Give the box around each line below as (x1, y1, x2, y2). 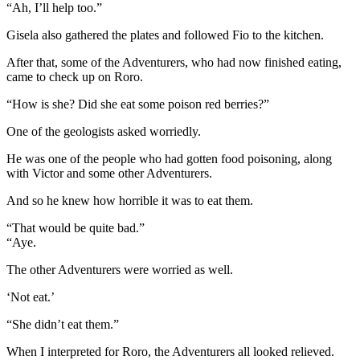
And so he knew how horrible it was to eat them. (6, 193, 253, 207)
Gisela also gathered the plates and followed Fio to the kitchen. (6, 27, 324, 42)
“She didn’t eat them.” (6, 317, 119, 331)
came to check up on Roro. (6, 69, 143, 84)
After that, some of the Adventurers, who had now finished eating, (6, 55, 342, 69)
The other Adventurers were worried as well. (6, 262, 233, 276)
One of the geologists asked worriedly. (6, 124, 201, 138)
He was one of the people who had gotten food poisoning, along (6, 151, 332, 166)
